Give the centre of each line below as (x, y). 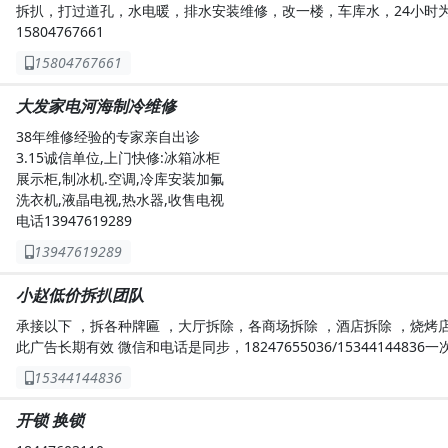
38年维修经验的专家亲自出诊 (108, 136)
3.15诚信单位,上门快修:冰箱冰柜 (118, 157)
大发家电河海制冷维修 (96, 105)
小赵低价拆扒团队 (80, 294)
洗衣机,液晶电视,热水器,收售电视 (120, 199)
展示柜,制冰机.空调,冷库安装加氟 (120, 178)
